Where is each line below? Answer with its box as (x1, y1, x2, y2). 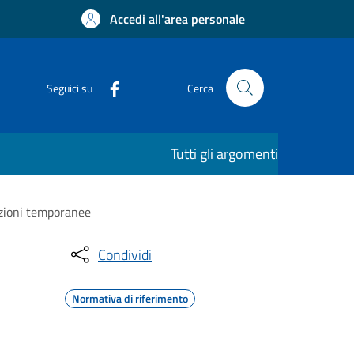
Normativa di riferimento (72, 290, 188, 307)
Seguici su (47, 79, 92, 96)
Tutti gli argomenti (171, 143, 278, 164)
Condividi (98, 243, 152, 265)
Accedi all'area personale (110, 9, 245, 28)
